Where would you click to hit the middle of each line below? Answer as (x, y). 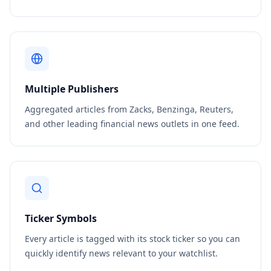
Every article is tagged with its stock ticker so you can (132, 239)
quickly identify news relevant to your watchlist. (121, 253)
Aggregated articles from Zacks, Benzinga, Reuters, (129, 109)
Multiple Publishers (72, 89)
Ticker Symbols (61, 218)
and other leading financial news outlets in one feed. (132, 124)
